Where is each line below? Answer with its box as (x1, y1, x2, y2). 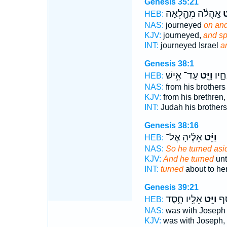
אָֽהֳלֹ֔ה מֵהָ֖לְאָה (165, 8, 221, 19)
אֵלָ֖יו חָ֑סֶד (165, 194, 202, 205)
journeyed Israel (158, 41, 220, 50)
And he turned (163, 155, 214, 163)
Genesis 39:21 (144, 183, 199, 192)
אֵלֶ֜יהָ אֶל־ (165, 132, 202, 143)
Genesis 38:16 (144, 121, 199, 130)
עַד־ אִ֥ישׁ (165, 70, 198, 81)
